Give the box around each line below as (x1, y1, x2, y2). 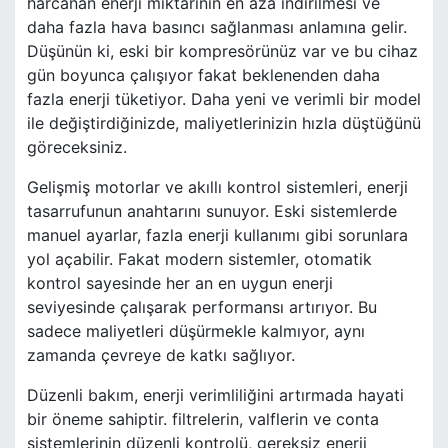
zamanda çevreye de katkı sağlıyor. (27, 345, 295, 366)
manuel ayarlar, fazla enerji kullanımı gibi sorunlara (27, 225, 408, 246)
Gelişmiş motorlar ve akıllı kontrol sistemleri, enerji (27, 177, 408, 198)
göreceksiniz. (27, 137, 127, 158)
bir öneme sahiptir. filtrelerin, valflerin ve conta (27, 409, 379, 430)
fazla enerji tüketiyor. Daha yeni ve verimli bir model (27, 89, 421, 110)
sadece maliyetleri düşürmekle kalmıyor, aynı (27, 321, 365, 342)
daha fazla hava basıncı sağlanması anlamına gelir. (27, 17, 407, 38)
